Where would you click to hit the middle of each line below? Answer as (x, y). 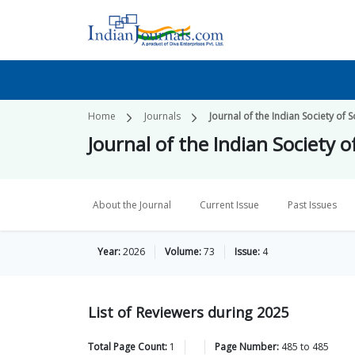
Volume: (183, 252)
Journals (162, 116)
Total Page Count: (128, 347)
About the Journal (132, 205)
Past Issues (312, 205)
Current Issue (229, 205)
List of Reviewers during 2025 (188, 312)
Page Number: (247, 347)
